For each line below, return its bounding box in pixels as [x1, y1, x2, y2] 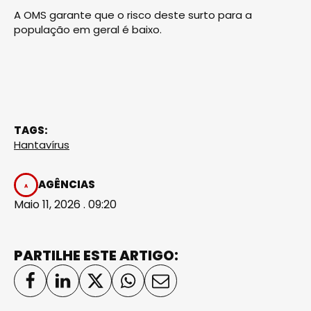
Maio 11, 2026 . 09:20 [14, 196, 117, 212]
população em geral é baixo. [14, 22, 162, 37]
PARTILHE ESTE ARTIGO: [14, 245, 178, 265]
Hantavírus [14, 137, 69, 152]
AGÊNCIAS [38, 177, 95, 192]
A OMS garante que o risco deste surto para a [14, 7, 252, 22]
